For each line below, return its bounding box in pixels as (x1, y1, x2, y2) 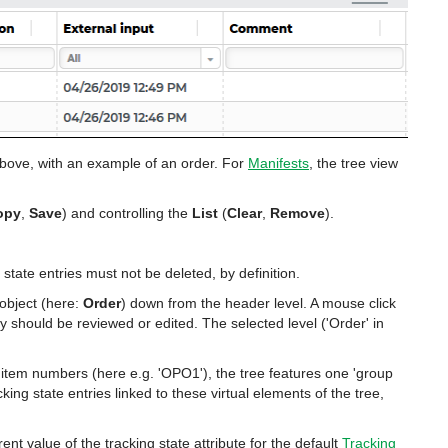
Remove (270, 205, 325, 221)
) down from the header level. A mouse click (121, 295, 396, 311)
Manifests (248, 155, 309, 171)
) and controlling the (62, 205, 192, 221)
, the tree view (309, 155, 398, 171)
